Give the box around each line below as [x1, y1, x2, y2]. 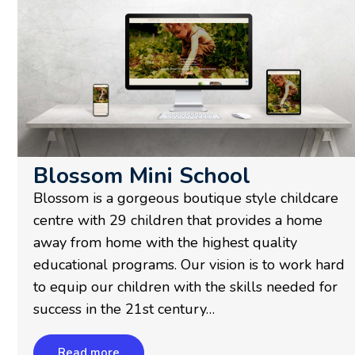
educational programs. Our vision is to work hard [33, 255, 345, 275]
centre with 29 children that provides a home [33, 211, 323, 231]
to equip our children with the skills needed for [33, 277, 338, 297]
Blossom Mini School [33, 161, 250, 192]
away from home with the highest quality [33, 233, 297, 253]
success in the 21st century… [33, 300, 215, 319]
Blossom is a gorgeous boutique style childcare [33, 189, 338, 208]
